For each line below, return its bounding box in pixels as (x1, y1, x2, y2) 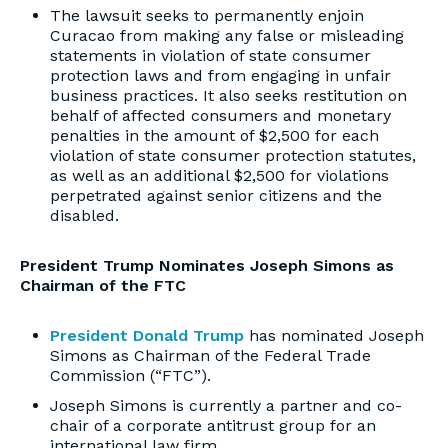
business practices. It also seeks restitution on (50, 86, 407, 105)
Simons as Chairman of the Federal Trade (50, 346, 371, 365)
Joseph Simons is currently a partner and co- (50, 396, 402, 415)
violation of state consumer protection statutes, (50, 146, 416, 165)
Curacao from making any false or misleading (50, 26, 404, 45)
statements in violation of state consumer (50, 46, 371, 65)
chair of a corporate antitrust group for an (50, 416, 376, 435)
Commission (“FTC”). (50, 366, 211, 385)
